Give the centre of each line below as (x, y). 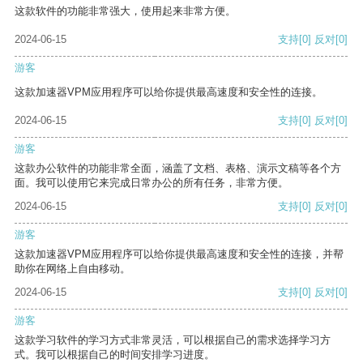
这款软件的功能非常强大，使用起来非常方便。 (125, 11)
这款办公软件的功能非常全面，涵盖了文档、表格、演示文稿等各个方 (178, 169)
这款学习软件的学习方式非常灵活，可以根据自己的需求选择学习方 (173, 340)
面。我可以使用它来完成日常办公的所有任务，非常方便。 (152, 183)
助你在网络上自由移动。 (73, 269)
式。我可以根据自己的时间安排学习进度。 (115, 355)
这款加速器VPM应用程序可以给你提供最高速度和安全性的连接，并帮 (179, 254)
